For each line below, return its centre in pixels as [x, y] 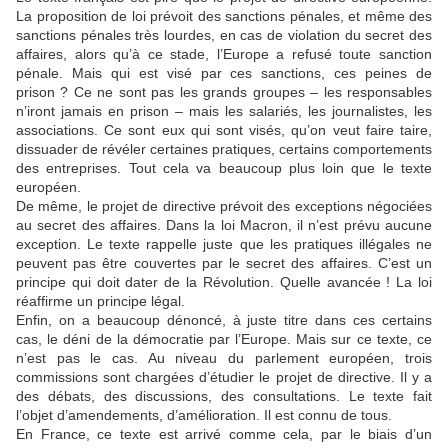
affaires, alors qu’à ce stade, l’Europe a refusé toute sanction [224, 53]
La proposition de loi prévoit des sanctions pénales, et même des [224, 15]
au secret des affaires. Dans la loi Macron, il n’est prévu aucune [224, 224]
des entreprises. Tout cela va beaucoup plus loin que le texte [224, 167]
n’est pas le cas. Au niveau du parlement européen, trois [224, 357]
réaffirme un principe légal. [100, 300]
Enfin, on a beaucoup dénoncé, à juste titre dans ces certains [224, 319]
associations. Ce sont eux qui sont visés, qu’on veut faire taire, [224, 129]
